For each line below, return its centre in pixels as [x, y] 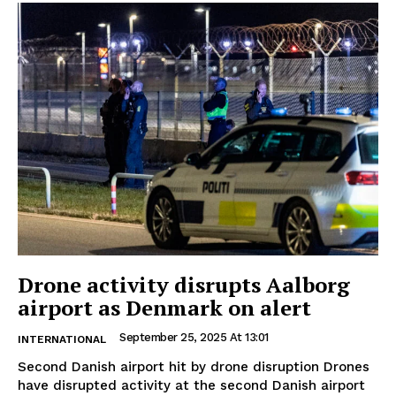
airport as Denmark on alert [164, 307]
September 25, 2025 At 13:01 [194, 337]
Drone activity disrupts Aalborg [184, 284]
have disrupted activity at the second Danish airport [191, 385]
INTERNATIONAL [62, 339]
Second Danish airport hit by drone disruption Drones [171, 366]
